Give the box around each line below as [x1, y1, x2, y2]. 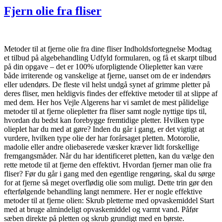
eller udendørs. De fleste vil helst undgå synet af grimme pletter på [4, 80, 210, 89]
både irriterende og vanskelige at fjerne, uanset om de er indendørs [4, 71, 211, 80]
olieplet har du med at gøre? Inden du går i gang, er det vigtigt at [4, 124, 204, 133]
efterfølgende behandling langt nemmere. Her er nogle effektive [4, 187, 202, 196]
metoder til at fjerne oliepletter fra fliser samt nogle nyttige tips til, [4, 107, 207, 115]
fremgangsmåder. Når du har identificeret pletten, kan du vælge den [4, 151, 214, 160]
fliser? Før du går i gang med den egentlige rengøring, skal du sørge [4, 169, 215, 178]
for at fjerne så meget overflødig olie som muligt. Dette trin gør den [4, 178, 213, 187]
